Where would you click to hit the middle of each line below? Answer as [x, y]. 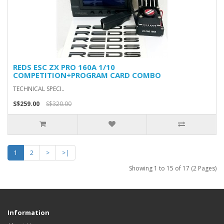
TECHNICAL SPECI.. [39, 89]
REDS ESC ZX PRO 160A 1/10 [64, 67]
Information [28, 212]
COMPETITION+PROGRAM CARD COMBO [87, 75]
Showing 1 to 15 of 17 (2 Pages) [173, 168]
